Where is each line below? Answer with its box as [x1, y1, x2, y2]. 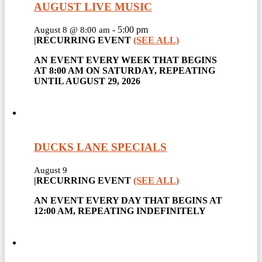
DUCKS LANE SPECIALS [34, 140, 167, 153]
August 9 [34, 165, 67, 175]
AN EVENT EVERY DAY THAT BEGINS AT [34, 195, 222, 205]
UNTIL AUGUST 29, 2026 [34, 76, 140, 87]
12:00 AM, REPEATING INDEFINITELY [34, 205, 206, 216]
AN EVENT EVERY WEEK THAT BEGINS [34, 55, 217, 65]
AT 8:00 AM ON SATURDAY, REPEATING [34, 65, 215, 76]
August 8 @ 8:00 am [34, 25, 110, 35]
